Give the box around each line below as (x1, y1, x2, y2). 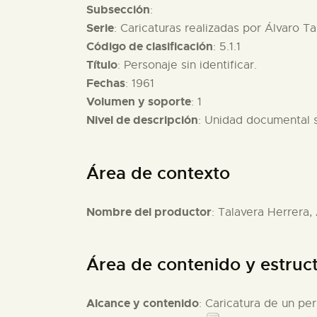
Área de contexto (86, 162, 230, 184)
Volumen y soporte (86, 94, 191, 110)
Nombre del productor (86, 204, 212, 219)
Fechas (86, 76, 125, 91)
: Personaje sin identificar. (117, 58, 257, 73)
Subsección (86, 2, 150, 18)
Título (86, 57, 117, 73)
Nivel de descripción (86, 113, 198, 128)
